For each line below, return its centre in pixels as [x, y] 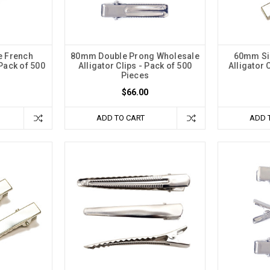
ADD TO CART [121, 118]
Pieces [135, 76]
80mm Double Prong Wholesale [135, 56]
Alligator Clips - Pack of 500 [135, 66]
